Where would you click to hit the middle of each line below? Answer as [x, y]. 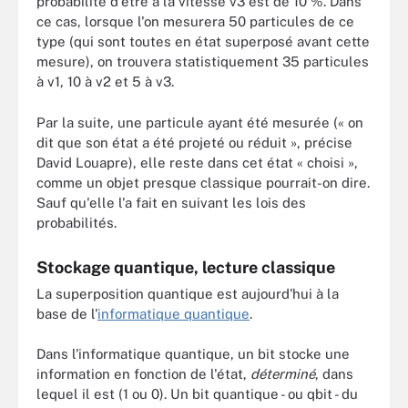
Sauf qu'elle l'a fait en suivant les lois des [171, 202]
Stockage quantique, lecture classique [186, 267]
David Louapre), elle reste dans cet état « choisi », [197, 162]
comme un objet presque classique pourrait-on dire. [203, 182]
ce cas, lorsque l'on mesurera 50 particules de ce [195, 21]
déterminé [283, 374]
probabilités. [76, 222]
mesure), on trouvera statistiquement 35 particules [203, 61]
